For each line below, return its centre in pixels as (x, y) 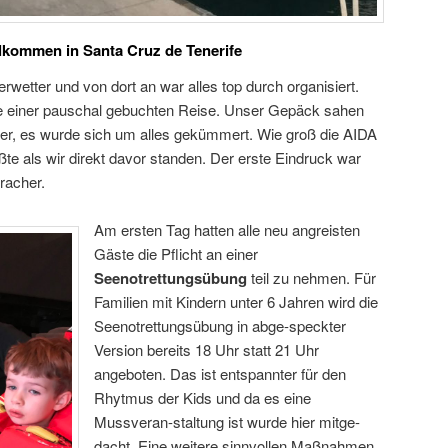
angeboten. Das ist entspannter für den (220, 374)
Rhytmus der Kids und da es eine (202, 398)
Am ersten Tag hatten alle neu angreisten (227, 230)
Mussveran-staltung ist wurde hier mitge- (227, 422)
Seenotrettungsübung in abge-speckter (220, 326)
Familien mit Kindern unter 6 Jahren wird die (236, 302)
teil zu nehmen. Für (313, 278)
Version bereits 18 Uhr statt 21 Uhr (206, 350)
